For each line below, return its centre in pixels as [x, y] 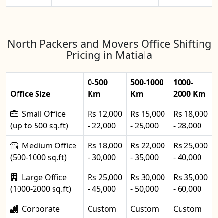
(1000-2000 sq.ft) [41, 189]
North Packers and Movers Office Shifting [109, 43]
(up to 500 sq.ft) [39, 125]
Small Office [44, 114]
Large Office [44, 177]
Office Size [30, 94]
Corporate [41, 209]
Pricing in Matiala [109, 54]
